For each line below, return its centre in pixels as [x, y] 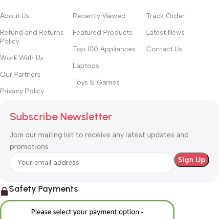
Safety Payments [43, 188]
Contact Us [164, 49]
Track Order [165, 16]
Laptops [86, 66]
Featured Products [103, 32]
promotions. [30, 146]
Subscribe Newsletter [61, 116]
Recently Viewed [99, 16]
